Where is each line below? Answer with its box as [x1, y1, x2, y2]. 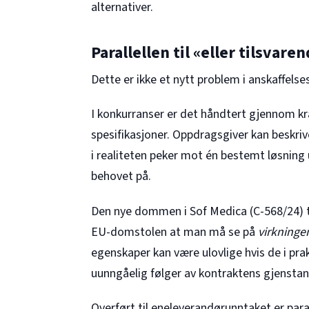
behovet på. [91, 168, 151, 186]
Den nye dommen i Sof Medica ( [91, 202, 253, 220]
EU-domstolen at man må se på [91, 223, 258, 241]
